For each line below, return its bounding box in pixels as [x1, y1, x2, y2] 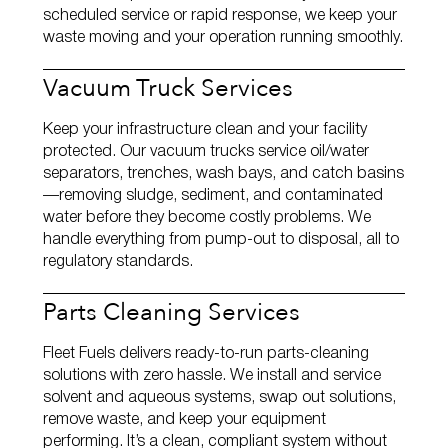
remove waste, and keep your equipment [43, 412, 326, 427]
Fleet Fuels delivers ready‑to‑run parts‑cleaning [43, 346, 369, 361]
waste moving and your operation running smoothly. [43, 30, 403, 45]
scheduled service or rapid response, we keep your [43, 8, 397, 23]
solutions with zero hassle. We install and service [43, 368, 381, 383]
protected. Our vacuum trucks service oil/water [43, 144, 369, 159]
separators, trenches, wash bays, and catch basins [43, 166, 404, 181]
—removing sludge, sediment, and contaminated [43, 188, 383, 203]
